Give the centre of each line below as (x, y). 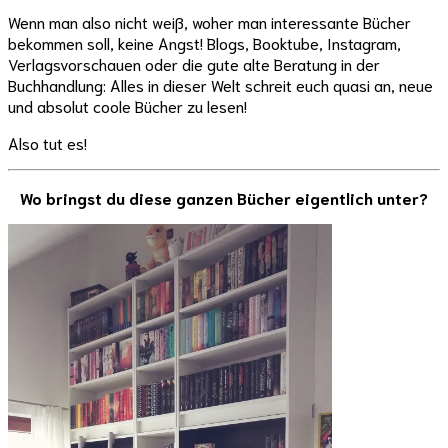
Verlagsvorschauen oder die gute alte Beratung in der (194, 64)
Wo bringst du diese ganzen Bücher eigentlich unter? (224, 198)
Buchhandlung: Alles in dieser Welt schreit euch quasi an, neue (220, 85)
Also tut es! (47, 143)
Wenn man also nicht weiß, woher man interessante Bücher (209, 22)
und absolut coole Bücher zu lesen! (127, 106)
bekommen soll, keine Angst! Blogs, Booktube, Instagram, (204, 43)
